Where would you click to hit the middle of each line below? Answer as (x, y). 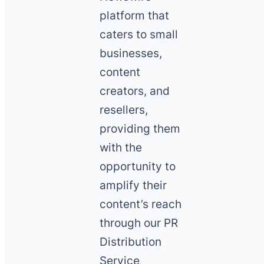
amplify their (133, 186)
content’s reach (141, 204)
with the (121, 148)
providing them (140, 129)
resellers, (124, 110)
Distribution (131, 242)
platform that (135, 16)
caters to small (139, 35)
